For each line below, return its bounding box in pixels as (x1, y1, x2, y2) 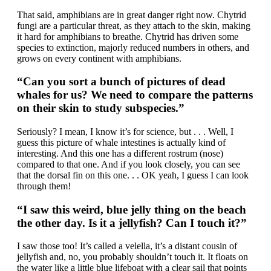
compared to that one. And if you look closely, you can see (17, 158, 240, 169)
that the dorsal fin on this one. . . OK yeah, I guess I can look (17, 169, 249, 180)
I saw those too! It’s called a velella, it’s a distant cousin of (17, 241, 237, 252)
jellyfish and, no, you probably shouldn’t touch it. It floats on (17, 252, 248, 263)
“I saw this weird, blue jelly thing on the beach (17, 203, 246, 216)
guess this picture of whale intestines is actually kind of (17, 137, 226, 148)
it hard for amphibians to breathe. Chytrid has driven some (17, 31, 238, 42)
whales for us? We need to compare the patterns (17, 88, 253, 102)
